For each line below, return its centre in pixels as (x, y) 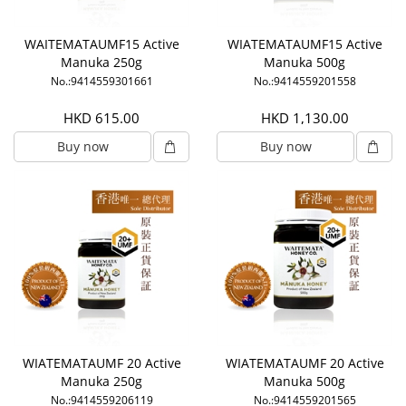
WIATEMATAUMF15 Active (304, 44)
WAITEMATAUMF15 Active (101, 44)
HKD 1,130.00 (304, 118)
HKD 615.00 (101, 118)
